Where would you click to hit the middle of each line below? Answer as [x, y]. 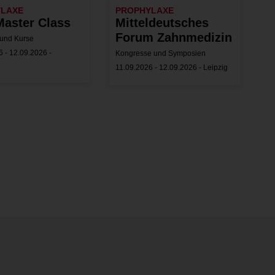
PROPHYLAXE [145, 10]
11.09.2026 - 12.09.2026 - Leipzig [172, 67]
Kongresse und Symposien [161, 53]
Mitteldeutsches [162, 22]
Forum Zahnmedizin [174, 37]
